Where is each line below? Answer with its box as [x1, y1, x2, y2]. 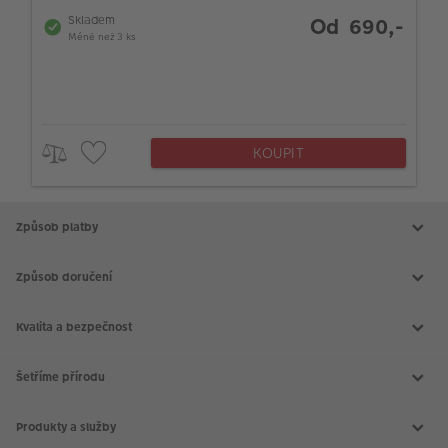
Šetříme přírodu [16, 369, 105, 386]
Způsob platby [16, 219, 98, 236]
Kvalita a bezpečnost [16, 319, 132, 336]
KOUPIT [253, 143, 305, 164]
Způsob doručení [16, 269, 112, 286]
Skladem [68, 11, 115, 28]
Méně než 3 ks [68, 29, 136, 44]
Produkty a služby [16, 419, 116, 436]
